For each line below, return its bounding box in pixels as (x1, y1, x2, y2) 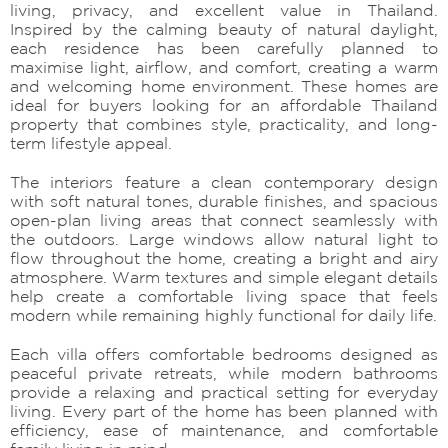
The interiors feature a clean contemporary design (10, 172, 438, 191)
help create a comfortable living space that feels (10, 286, 438, 305)
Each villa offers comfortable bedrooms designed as (10, 344, 438, 363)
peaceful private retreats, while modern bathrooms (10, 363, 438, 382)
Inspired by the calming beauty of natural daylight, (10, 19, 438, 38)
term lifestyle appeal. (10, 133, 172, 152)
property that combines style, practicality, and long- (10, 114, 438, 133)
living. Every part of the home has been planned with (10, 401, 438, 420)
